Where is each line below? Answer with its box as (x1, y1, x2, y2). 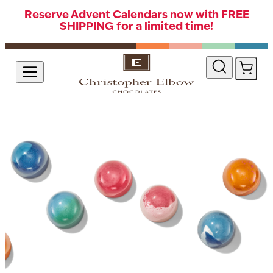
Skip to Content (4, 42, 79, 52)
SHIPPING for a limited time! (60, 21, 213, 33)
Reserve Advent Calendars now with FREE (24, 10, 249, 21)
